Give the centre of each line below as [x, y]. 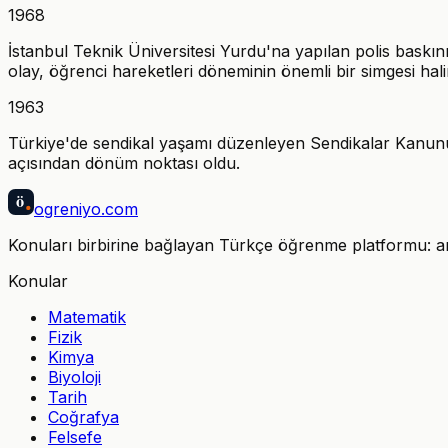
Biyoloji [74, 376]
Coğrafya [83, 416]
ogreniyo [67, 208]
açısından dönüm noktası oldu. [124, 162]
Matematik [87, 316]
